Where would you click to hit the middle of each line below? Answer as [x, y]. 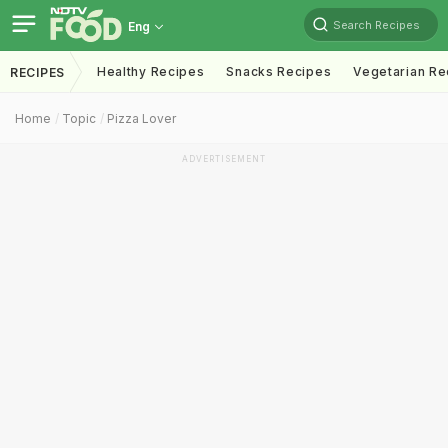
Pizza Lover [141, 118]
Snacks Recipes [279, 71]
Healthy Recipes [150, 71]
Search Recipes [376, 24]
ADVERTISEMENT [224, 159]
